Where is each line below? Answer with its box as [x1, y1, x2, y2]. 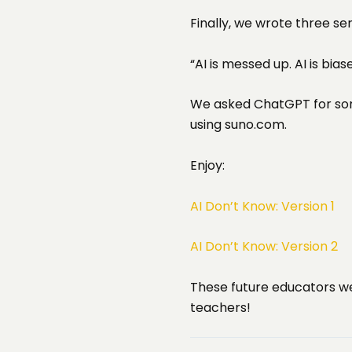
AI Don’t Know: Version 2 [190, 237, 338, 256]
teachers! [190, 298, 251, 317]
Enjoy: [190, 156, 225, 174]
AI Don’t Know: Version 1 [190, 196, 335, 215]
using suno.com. [190, 115, 287, 134]
